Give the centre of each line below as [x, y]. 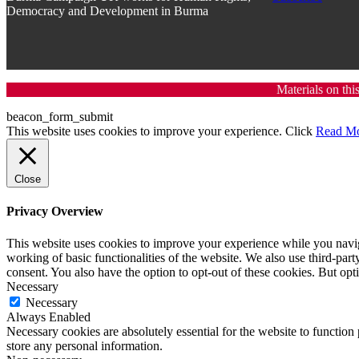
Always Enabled [48, 317]
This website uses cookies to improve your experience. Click [161, 131]
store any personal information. [85, 345]
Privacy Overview [55, 212]
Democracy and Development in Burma [107, 11]
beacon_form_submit [60, 117]
